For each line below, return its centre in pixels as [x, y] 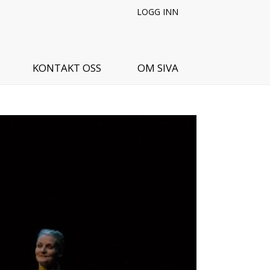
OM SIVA [158, 68]
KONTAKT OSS [67, 68]
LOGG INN [158, 12]
